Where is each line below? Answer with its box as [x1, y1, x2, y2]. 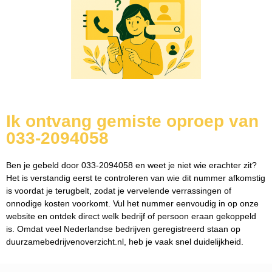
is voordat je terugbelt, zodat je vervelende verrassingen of [6, 186, 231, 196]
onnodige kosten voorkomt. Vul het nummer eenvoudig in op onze [6, 199, 259, 209]
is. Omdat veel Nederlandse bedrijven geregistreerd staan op [6, 224, 240, 234]
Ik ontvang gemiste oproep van [6, 112, 259, 131]
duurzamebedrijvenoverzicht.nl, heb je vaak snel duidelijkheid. [6, 237, 243, 247]
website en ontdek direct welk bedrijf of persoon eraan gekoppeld [6, 211, 256, 222]
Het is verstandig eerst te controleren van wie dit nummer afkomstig [6, 173, 265, 183]
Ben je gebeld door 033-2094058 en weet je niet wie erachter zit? [6, 160, 257, 171]
